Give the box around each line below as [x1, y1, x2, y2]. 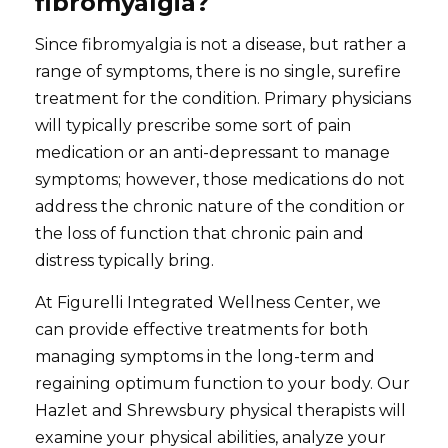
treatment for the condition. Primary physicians [35, 88, 412, 108]
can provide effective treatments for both [35, 319, 369, 339]
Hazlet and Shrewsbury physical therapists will [35, 400, 407, 420]
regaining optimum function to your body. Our [35, 373, 411, 393]
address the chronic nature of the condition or [35, 196, 406, 216]
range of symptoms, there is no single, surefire [35, 61, 402, 81]
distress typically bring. [35, 250, 215, 270]
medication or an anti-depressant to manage [35, 142, 391, 162]
